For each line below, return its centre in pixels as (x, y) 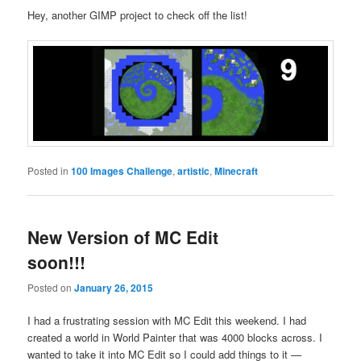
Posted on (51, 287)
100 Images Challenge (122, 171)
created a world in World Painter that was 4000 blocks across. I (175, 337)
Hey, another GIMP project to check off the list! (138, 15)
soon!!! (57, 262)
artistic (194, 171)
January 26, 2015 (114, 287)
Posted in (48, 171)
